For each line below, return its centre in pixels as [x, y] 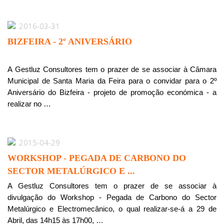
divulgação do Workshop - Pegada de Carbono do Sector [112, 197]
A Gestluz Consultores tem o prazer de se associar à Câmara [112, 69]
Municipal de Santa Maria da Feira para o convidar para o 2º [112, 81]
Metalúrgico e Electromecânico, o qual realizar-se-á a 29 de [112, 209]
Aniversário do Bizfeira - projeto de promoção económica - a [112, 92]
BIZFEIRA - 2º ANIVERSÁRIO [70, 41]
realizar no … [29, 104]
